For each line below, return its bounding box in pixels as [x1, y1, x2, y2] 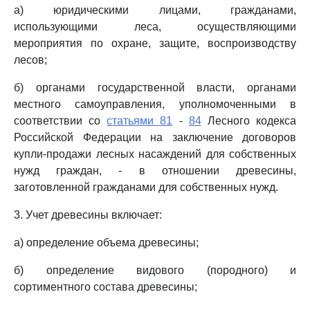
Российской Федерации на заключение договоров [14, 131, 296, 143]
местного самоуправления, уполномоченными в [14, 98, 296, 110]
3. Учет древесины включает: [14, 209, 162, 221]
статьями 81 [107, 115, 173, 127]
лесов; [14, 54, 47, 66]
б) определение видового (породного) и [14, 264, 296, 276]
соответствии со [14, 115, 107, 127]
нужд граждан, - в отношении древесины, [14, 165, 296, 176]
